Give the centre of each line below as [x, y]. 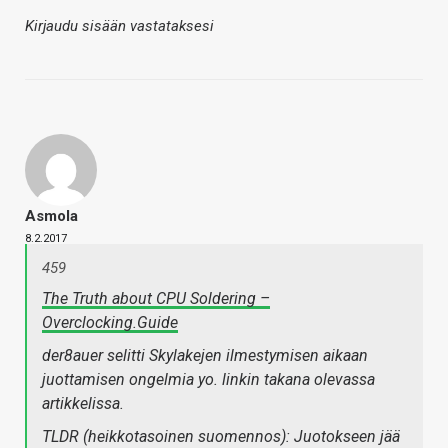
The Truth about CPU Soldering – [156, 299]
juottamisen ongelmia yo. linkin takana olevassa [208, 380]
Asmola [51, 216]
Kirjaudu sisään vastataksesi [119, 26]
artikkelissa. [83, 404]
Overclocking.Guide [110, 323]
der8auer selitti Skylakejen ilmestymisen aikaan [205, 356]
